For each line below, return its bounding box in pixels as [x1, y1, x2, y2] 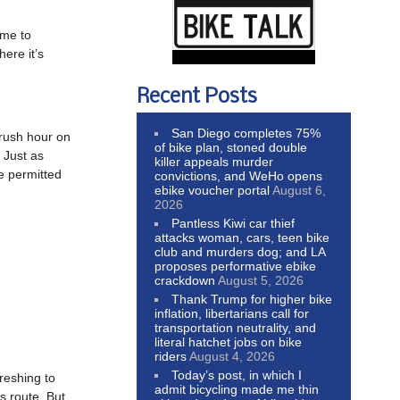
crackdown [154, 272, 215, 287]
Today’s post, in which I [171, 367, 303, 382]
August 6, [272, 182, 326, 197]
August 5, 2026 [218, 272, 304, 287]
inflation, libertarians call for [154, 305, 309, 321]
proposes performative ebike [154, 258, 316, 273]
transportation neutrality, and [154, 320, 316, 335]
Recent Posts [137, 86, 257, 108]
